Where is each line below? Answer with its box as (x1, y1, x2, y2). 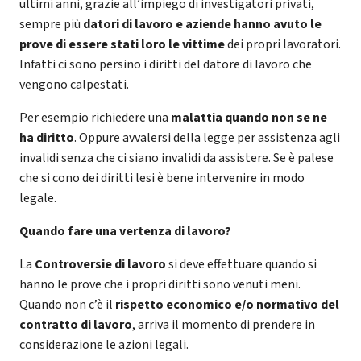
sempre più (19, 15, 83, 33)
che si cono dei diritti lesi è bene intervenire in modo (19, 168, 305, 187)
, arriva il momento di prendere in (132, 315, 315, 334)
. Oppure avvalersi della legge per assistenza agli (74, 128, 340, 147)
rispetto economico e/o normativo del (115, 295, 339, 313)
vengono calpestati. (19, 75, 129, 93)
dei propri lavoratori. (225, 35, 341, 53)
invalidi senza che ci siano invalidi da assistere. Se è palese (19, 148, 334, 167)
